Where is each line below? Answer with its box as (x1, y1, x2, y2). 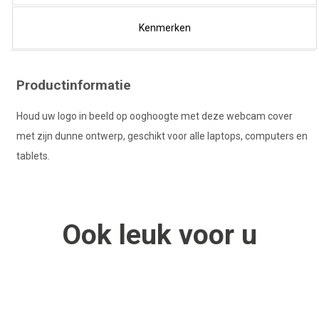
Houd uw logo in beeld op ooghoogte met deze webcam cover (16, 110, 293, 122)
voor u (172, 218, 257, 251)
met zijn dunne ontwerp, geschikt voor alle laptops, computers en (16, 130, 308, 142)
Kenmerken (138, 21, 191, 33)
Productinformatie (16, 76, 131, 93)
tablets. (16, 150, 50, 162)
